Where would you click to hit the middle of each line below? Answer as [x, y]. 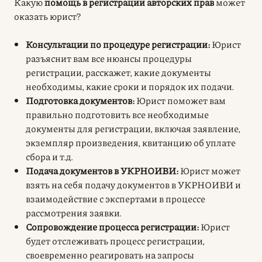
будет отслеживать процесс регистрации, [115, 240]
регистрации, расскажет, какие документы [118, 72]
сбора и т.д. [49, 156]
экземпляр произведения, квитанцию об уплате [131, 142]
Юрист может [209, 170]
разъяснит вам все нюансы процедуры [109, 58]
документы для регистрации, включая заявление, [133, 128]
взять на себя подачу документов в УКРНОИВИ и [133, 184]
